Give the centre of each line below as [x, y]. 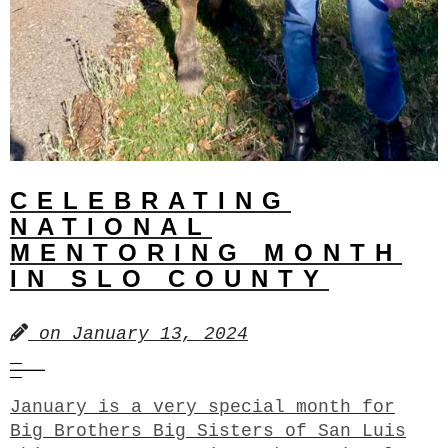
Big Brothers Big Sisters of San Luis [208, 430]
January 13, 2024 [160, 333]
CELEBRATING [150, 200]
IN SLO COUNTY [169, 278]
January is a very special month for [202, 406]
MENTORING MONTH [206, 252]
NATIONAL [111, 226]
